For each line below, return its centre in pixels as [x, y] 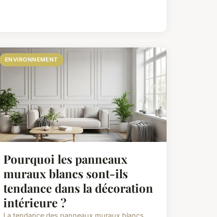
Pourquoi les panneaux [65, 159]
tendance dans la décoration [78, 188]
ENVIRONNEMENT [31, 59]
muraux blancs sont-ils [65, 173]
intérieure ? [35, 202]
